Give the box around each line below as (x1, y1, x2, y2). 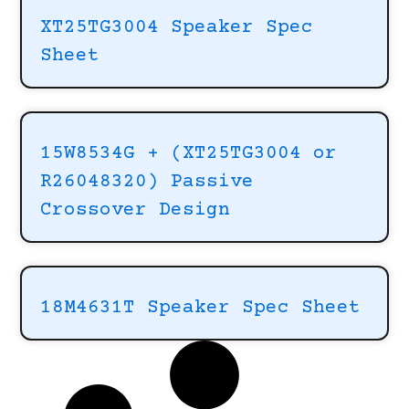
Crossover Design (40, 200, 231, 221)
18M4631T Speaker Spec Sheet (40, 298, 362, 319)
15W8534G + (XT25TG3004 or (40, 143, 338, 164)
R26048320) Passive (40, 172, 255, 193)
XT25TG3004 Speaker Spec (40, 17, 314, 38)
